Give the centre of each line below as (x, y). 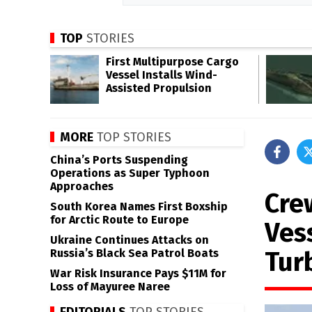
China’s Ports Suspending (119, 160)
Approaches (82, 186)
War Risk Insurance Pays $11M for (138, 273)
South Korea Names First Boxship (139, 206)
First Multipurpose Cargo (172, 62)
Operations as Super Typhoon (130, 173)
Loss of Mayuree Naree (110, 287)
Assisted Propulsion (159, 88)
